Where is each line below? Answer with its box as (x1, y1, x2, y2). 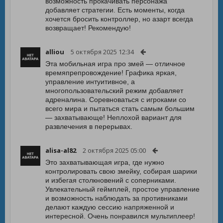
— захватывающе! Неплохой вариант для (45, 113, 182, 121)
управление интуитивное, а (45, 78, 135, 86)
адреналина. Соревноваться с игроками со (45, 96, 186, 104)
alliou (45, 47, 64, 56)
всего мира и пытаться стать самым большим (45, 105, 195, 112)
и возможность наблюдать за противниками (45, 194, 188, 202)
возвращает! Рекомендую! (45, 24, 131, 32)
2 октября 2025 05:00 (83, 146, 146, 155)
